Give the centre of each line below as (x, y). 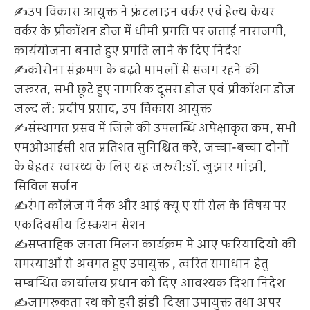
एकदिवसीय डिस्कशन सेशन (80, 225)
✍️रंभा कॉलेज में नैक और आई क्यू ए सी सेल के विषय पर (151, 206)
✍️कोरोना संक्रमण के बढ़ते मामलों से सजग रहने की (137, 70)
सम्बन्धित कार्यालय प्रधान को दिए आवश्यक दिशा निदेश (150, 283)
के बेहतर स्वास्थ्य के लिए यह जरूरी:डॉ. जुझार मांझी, (140, 167)
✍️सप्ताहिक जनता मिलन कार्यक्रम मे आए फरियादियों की (155, 245)
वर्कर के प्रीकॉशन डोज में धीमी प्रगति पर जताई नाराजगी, (150, 31)
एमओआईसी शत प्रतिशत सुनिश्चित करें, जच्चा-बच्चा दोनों (151, 148)
